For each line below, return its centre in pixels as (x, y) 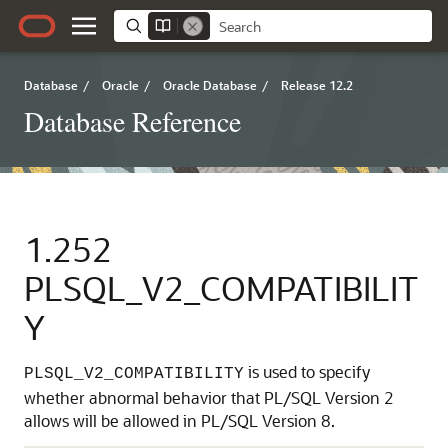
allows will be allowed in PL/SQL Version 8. (179, 420)
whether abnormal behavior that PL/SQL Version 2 (209, 397)
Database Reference (132, 121)
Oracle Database (210, 85)
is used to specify (307, 371)
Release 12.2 (317, 85)
